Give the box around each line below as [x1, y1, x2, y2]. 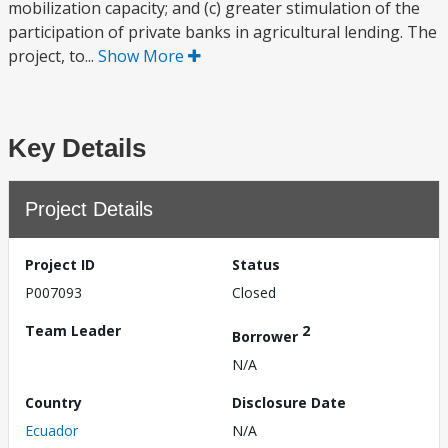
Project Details [25, 198, 153, 220]
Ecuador [25, 420, 78, 440]
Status [232, 255, 280, 274]
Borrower [232, 326, 302, 346]
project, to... [8, 45, 98, 67]
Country [25, 392, 82, 412]
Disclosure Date [232, 392, 346, 412]
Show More [98, 45, 188, 67]
